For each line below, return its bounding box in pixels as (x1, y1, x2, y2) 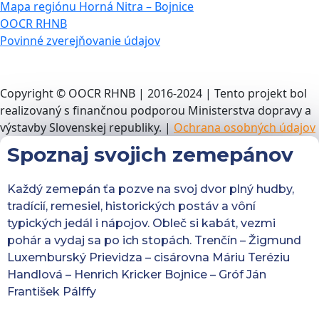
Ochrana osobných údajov (174, 120, 315, 136)
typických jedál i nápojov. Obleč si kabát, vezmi (7, 216, 276, 231)
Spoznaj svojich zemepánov (7, 142, 293, 167)
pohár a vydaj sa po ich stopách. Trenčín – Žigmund (7, 234, 301, 248)
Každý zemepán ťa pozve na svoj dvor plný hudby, (7, 182, 294, 197)
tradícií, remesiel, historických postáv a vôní (7, 199, 256, 214)
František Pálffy (7, 285, 96, 299)
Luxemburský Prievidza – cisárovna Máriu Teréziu (7, 251, 290, 265)
